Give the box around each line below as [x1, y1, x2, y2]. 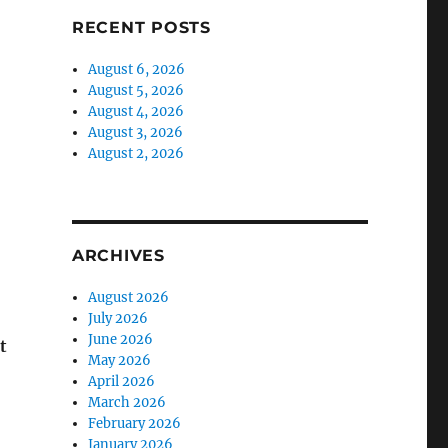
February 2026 [88, 415, 182, 433]
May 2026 [88, 352, 152, 370]
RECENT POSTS [71, 18, 211, 38]
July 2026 [88, 310, 149, 328]
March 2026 [88, 394, 167, 412]
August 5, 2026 [88, 82, 185, 100]
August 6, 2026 [88, 61, 186, 79]
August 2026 [88, 289, 170, 307]
